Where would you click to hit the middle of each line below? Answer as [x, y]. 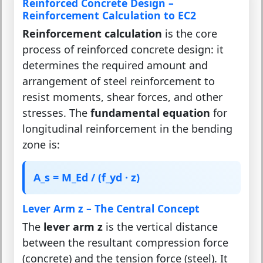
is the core [190, 34]
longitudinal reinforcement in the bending [127, 129]
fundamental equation [150, 113]
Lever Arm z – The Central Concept [111, 209]
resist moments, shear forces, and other [122, 97]
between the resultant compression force [125, 243]
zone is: [41, 145]
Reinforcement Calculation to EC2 [109, 16]
